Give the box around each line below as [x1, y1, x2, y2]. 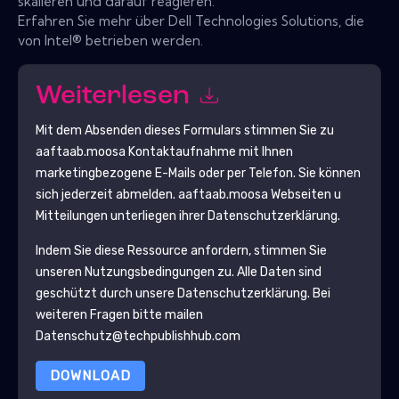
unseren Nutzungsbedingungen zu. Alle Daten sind [35, 264, 322, 280]
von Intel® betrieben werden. [18, 31, 203, 49]
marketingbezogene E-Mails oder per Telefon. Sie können [35, 165, 361, 181]
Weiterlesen [35, 83, 196, 111]
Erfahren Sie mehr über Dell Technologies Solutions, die [18, 12, 364, 29]
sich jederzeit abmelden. [35, 186, 178, 202]
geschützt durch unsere [35, 285, 177, 301]
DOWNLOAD [49, 367, 131, 384]
